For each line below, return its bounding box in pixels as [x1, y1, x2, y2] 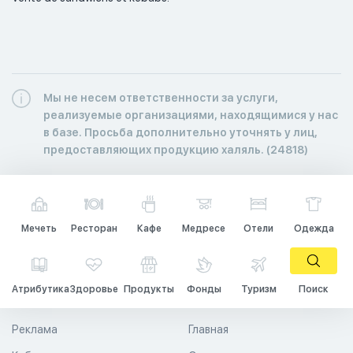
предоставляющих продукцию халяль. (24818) [43, 143, 308, 156]
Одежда [293, 222, 334, 234]
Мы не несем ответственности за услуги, [43, 91, 278, 104]
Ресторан [70, 222, 117, 234]
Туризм [240, 283, 277, 295]
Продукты [124, 283, 175, 295]
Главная [188, 322, 229, 336]
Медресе [182, 222, 226, 234]
